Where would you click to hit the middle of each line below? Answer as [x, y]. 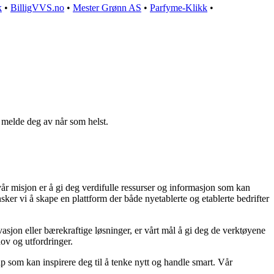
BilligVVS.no [37, 8]
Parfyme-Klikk [179, 8]
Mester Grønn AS [107, 8]
